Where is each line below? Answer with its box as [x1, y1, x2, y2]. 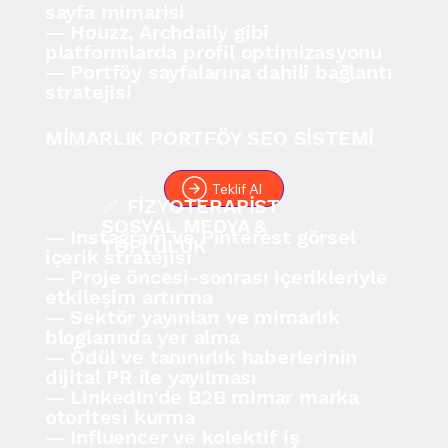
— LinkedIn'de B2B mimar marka [44, 384, 359, 409]
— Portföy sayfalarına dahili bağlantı [44, 60, 393, 85]
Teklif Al [212, 179, 262, 198]
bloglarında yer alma [44, 324, 240, 349]
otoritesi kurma [44, 404, 195, 429]
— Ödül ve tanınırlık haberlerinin [44, 344, 358, 369]
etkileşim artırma [44, 284, 213, 309]
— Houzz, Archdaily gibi [44, 20, 270, 45]
